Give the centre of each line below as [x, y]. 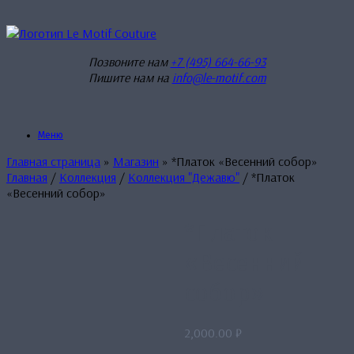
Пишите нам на [130, 77]
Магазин [136, 161]
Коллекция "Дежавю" [184, 177]
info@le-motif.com [219, 77]
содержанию [40, 45]
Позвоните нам [129, 62]
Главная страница [53, 161]
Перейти [28, 13]
